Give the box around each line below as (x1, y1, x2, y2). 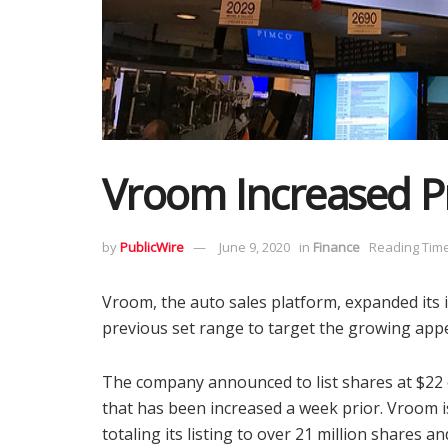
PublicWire (120, 237, 184, 256)
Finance (313, 237, 360, 256)
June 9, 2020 (219, 237, 290, 256)
